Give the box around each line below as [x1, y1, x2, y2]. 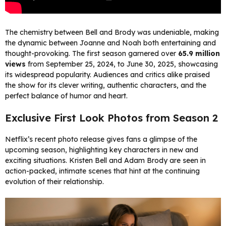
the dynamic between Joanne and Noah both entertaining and [5, 38, 216, 48]
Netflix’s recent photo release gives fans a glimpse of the [5, 135, 197, 144]
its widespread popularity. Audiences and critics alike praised [5, 70, 210, 80]
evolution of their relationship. [5, 177, 104, 187]
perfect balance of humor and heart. [5, 91, 128, 101]
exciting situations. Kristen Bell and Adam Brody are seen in [5, 156, 206, 165]
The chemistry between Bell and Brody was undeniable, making [5, 28, 219, 37]
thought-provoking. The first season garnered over [5, 49, 178, 59]
